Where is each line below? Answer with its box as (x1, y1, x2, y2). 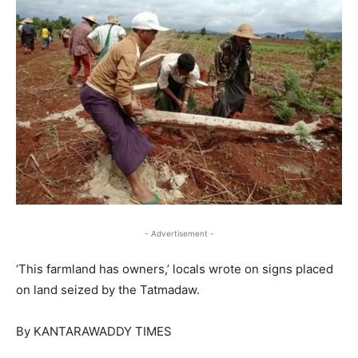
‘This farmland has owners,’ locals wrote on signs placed (16, 261, 333, 276)
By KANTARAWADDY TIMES (16, 323, 172, 339)
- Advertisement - (144, 228, 214, 238)
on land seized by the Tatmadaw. (16, 281, 200, 297)
